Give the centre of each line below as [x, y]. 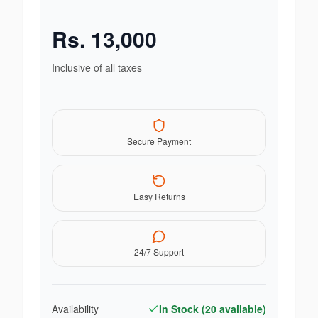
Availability [75, 309]
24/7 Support [159, 252]
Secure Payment [159, 141]
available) [241, 309]
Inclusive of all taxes [97, 67]
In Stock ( [182, 309]
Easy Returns [159, 196]
